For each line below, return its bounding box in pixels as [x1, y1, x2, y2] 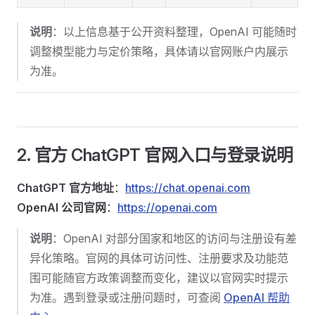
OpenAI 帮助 [224, 290, 290, 304]
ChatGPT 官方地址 [17, 181, 114, 195]
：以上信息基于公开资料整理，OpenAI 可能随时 [52, 25, 297, 39]
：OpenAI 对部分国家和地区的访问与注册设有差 [52, 231, 297, 245]
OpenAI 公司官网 [17, 200, 106, 214]
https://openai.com [117, 200, 217, 214]
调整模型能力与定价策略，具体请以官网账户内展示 [30, 44, 288, 58]
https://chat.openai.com [125, 181, 250, 195]
